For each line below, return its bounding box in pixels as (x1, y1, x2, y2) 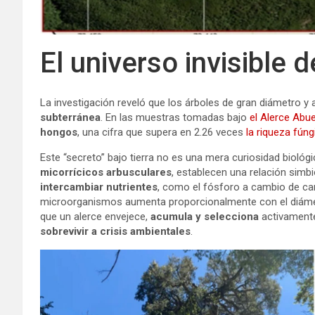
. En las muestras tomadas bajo (101, 110, 250, 124)
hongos (40, 125, 77, 139)
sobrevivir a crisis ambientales (40, 224, 191, 238)
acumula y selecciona (150, 210, 262, 223)
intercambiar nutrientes (40, 180, 157, 193)
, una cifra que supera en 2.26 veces (77, 125, 246, 139)
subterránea (40, 110, 101, 124)
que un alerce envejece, (40, 210, 150, 223)
